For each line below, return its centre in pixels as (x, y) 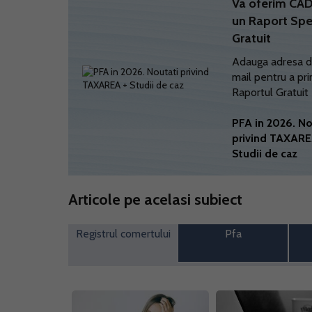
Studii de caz (265, 154)
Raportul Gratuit (271, 92)
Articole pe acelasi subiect (155, 200)
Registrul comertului (123, 234)
